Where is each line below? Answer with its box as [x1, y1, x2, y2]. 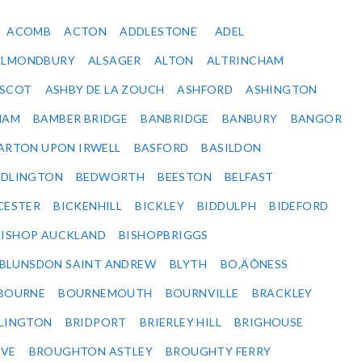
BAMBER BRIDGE [33, 112, 128, 126]
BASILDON [201, 141, 262, 155]
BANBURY [221, 112, 278, 126]
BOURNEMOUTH [58, 286, 153, 301]
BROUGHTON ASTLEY [28, 344, 154, 359]
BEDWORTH [76, 170, 145, 184]
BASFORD [133, 141, 189, 155]
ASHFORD [177, 82, 234, 97]
